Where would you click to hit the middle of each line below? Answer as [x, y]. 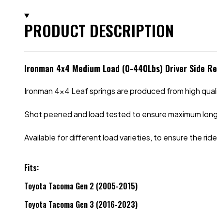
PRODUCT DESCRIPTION [99, 30]
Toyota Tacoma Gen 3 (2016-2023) [81, 204]
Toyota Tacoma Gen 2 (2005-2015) [81, 186]
